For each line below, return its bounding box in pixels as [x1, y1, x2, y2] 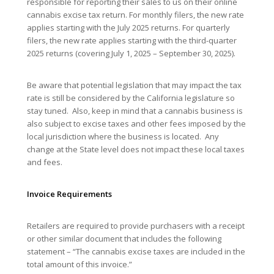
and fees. [26, 156, 62, 168]
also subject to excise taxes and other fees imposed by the [26, 117, 246, 129]
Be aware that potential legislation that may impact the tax [26, 79, 242, 91]
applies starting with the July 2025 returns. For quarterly [26, 21, 230, 33]
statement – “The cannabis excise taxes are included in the [26, 246, 245, 257]
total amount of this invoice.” [26, 259, 132, 270]
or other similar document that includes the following [26, 233, 221, 245]
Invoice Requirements [26, 188, 112, 200]
